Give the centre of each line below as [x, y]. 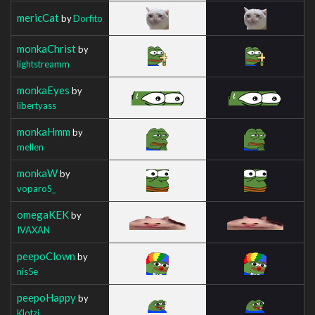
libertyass [37, 105]
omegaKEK [43, 214]
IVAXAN [33, 230]
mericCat [38, 17]
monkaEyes [43, 90]
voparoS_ [36, 188]
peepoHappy [46, 297]
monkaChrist [46, 48]
